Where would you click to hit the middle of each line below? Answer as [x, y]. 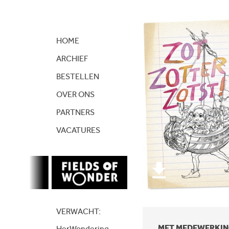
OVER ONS [75, 94]
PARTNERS [75, 112]
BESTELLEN [77, 76]
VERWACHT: [78, 211]
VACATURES [78, 130]
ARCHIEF [72, 58]
